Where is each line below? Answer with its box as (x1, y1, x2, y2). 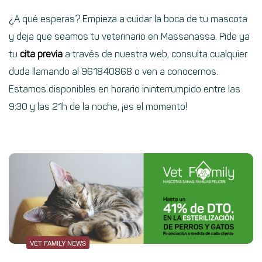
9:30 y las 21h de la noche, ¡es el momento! (9, 101, 187, 113)
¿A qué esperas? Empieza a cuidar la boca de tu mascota (9, 13, 247, 25)
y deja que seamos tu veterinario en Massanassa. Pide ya (9, 31, 250, 43)
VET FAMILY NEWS (30, 237, 86, 247)
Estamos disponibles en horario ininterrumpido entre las (9, 84, 240, 95)
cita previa (20, 49, 63, 60)
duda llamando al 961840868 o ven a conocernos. (9, 66, 218, 78)
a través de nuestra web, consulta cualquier (63, 49, 247, 60)
